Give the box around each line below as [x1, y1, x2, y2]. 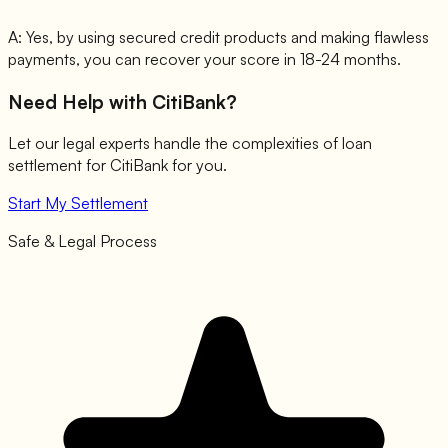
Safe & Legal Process [8, 231, 157, 252]
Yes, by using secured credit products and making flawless [26, 26, 429, 47]
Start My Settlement [8, 193, 148, 214]
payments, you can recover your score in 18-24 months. [8, 48, 401, 69]
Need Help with [8, 89, 152, 113]
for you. [168, 155, 227, 176]
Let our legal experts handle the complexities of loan [8, 133, 372, 154]
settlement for [8, 155, 110, 176]
